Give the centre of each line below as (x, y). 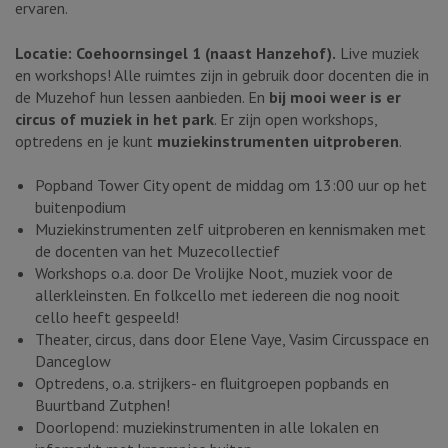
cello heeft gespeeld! (107, 317)
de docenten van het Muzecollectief (157, 251)
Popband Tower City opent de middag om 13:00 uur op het (231, 185)
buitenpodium (80, 207)
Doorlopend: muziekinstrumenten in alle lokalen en (207, 427)
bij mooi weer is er (335, 96)
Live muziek (377, 52)
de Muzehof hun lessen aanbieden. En (142, 96)
